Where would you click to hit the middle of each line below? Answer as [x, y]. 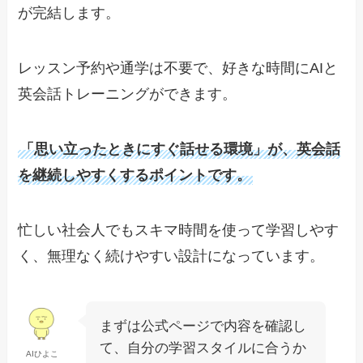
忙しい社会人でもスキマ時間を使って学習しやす [179, 230]
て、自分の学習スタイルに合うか [203, 348]
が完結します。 [69, 13]
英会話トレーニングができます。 [128, 94]
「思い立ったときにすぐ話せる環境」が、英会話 [180, 149]
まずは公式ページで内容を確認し [203, 326]
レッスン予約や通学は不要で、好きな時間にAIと [178, 68]
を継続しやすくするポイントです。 [135, 175]
